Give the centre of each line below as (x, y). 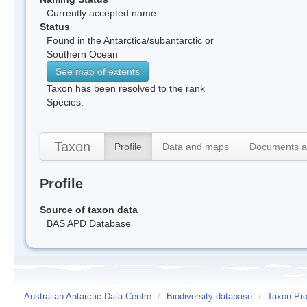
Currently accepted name (101, 13)
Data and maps (196, 146)
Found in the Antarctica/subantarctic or (130, 40)
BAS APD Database (89, 223)
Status (55, 26)
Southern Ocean (82, 54)
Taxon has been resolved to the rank (126, 88)
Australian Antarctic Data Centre (88, 296)
